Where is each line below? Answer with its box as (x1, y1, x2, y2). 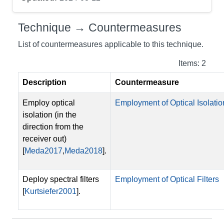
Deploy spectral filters (22, 174, 99, 183)
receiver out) (22, 134, 66, 143)
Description (22, 77, 66, 86)
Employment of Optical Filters (115, 174, 219, 183)
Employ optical (22, 98, 75, 107)
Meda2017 (24, 146, 62, 155)
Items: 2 (178, 58, 206, 67)
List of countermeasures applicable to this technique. (18, 39, 203, 48)
